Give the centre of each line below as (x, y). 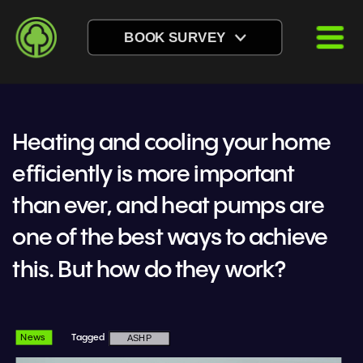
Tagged (88, 338)
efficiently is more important (154, 175)
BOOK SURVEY (175, 37)
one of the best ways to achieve (170, 239)
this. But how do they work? (149, 271)
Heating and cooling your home (172, 143)
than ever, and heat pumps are (168, 207)
